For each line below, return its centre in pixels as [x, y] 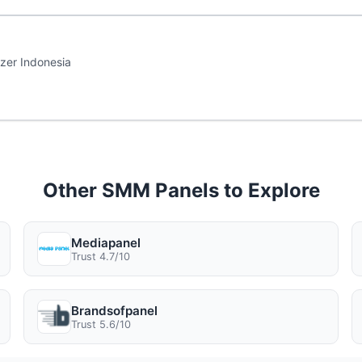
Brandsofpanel [115, 310]
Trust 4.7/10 [101, 256]
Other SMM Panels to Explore [181, 190]
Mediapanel [106, 242]
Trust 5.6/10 [101, 324]
